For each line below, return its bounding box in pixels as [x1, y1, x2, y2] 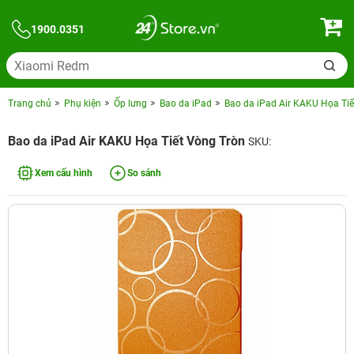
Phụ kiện [64, 98, 101, 109]
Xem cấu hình [35, 168, 92, 179]
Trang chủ [8, 98, 51, 109]
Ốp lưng [114, 98, 147, 109]
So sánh [127, 168, 161, 179]
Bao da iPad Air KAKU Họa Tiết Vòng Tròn [8, 134, 248, 149]
